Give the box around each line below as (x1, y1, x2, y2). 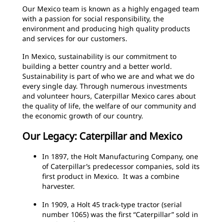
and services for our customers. (22, 34, 127, 43)
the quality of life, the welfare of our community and (22, 101, 196, 111)
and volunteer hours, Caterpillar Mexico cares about (22, 91, 196, 101)
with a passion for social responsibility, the (22, 14, 164, 23)
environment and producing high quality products (22, 24, 190, 33)
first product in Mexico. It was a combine (42, 171, 179, 181)
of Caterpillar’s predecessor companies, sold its (42, 162, 200, 171)
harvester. (42, 181, 75, 191)
